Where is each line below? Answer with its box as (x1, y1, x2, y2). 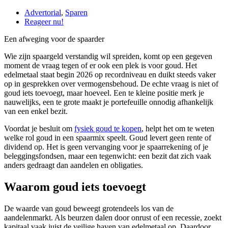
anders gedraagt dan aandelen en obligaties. (4, 161, 143, 170)
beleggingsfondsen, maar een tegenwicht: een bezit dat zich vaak (4, 152, 211, 161)
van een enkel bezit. (4, 107, 68, 116)
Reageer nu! (24, 17, 64, 26)
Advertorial (24, 8, 61, 17)
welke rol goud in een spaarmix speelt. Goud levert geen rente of (4, 133, 211, 142)
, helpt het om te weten (141, 124, 214, 133)
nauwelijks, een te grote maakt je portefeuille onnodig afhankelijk (4, 98, 213, 107)
